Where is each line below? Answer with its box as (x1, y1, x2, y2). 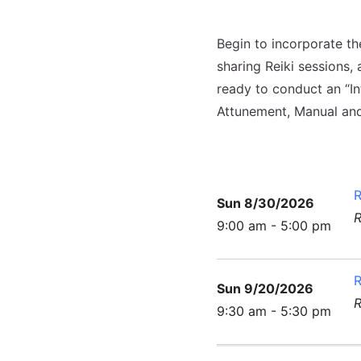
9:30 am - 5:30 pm (216, 303, 331, 320)
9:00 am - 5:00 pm (216, 218, 331, 234)
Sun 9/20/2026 (216, 280, 313, 297)
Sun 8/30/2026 (216, 195, 314, 212)
